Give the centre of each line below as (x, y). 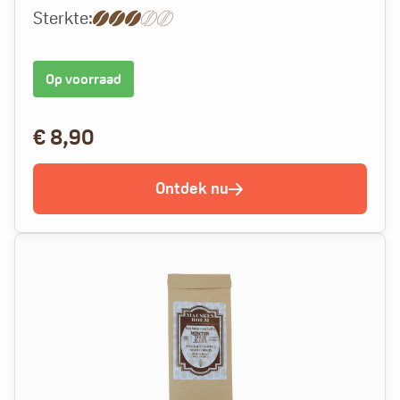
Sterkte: (63, 17)
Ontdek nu (192, 187)
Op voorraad (83, 79)
